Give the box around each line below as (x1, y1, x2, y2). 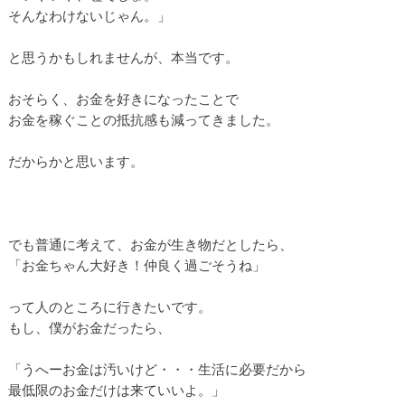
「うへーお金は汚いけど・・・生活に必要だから (7, 360, 306, 377)
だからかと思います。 (7, 152, 144, 169)
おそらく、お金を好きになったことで (7, 89, 239, 107)
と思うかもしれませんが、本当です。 (7, 48, 239, 65)
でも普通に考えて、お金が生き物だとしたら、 (7, 235, 293, 252)
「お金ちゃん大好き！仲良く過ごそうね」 (7, 256, 266, 273)
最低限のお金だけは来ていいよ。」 (7, 381, 225, 398)
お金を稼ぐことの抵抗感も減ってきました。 (7, 110, 279, 127)
